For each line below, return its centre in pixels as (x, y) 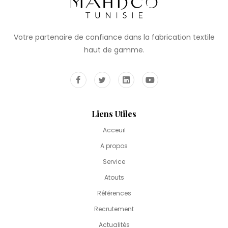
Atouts (114, 178)
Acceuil (114, 130)
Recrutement (114, 209)
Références (114, 193)
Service (114, 162)
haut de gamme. (114, 50)
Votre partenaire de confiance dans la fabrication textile (114, 37)
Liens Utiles (114, 114)
